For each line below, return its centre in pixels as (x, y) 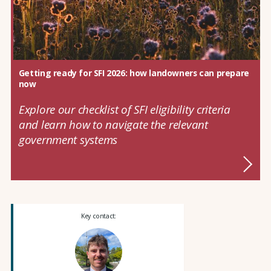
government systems (68, 139)
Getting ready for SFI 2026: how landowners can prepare (134, 73)
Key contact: (99, 216)
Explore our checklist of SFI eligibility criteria (124, 109)
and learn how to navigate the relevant (113, 124)
